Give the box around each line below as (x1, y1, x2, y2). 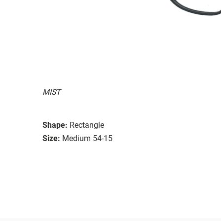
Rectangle (70, 120, 104, 130)
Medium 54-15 (62, 133, 112, 143)
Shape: (42, 120, 68, 130)
